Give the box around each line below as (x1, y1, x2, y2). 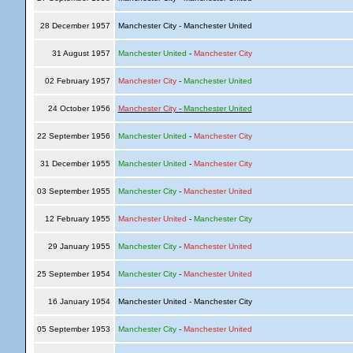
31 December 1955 (37, 159, 113, 168)
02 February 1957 (42, 76, 113, 85)
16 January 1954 (45, 297, 113, 306)
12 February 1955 (42, 214, 113, 223)
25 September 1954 (34, 269, 113, 278)
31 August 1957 (49, 49, 113, 58)
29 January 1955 (45, 242, 113, 251)
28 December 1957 (37, 21, 113, 30)
